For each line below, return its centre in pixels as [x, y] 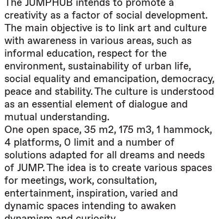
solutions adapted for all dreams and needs [105, 155]
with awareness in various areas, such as [98, 41]
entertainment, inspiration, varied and [91, 193]
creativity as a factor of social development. [106, 15]
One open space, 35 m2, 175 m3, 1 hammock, [108, 130]
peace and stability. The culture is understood [109, 91]
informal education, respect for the [86, 53]
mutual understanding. [57, 117]
